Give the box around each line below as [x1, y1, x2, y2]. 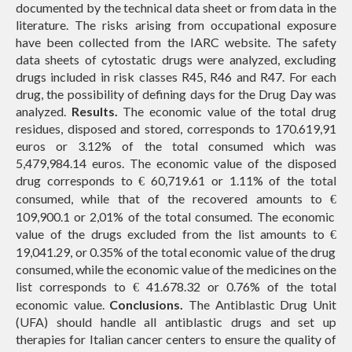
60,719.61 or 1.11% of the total [145, 173, 337, 188]
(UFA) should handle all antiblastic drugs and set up [16, 314, 336, 329]
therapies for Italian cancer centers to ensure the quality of [16, 332, 336, 346]
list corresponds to [16, 279, 133, 294]
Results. [71, 104, 118, 119]
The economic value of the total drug [117, 104, 336, 119]
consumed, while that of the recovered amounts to [16, 191, 330, 206]
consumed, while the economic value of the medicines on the [16, 262, 336, 277]
